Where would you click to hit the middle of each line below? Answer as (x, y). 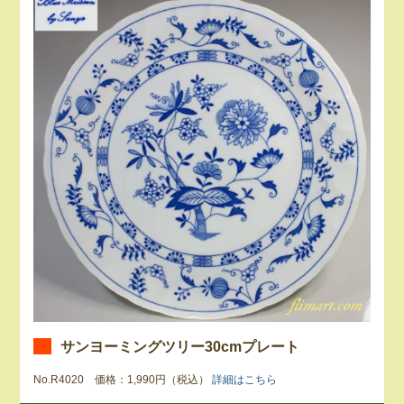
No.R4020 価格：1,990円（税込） (123, 379)
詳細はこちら (245, 379)
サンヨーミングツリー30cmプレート (180, 346)
